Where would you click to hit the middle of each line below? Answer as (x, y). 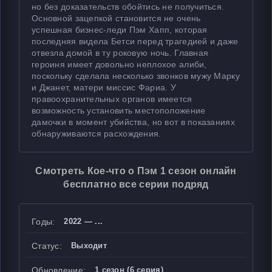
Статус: (47, 246)
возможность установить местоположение (119, 110)
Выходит (89, 246)
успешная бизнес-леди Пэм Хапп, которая (120, 30)
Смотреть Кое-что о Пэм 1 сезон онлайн (136, 171)
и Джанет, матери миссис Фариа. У (104, 87)
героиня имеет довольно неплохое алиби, (119, 64)
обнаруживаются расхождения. (97, 134)
